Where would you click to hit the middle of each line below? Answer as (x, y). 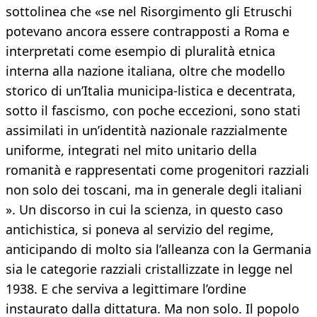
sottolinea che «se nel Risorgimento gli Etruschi (149, 12)
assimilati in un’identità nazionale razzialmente (146, 131)
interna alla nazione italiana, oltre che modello (145, 71)
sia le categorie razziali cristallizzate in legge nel (149, 269)
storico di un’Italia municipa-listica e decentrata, (151, 91)
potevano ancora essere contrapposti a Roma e (148, 31)
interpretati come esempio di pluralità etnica (140, 51)
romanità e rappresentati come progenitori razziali (157, 170)
